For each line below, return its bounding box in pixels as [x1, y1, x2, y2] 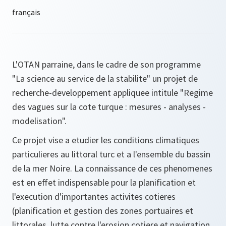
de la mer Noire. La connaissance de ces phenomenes [12, 162, 212, 174]
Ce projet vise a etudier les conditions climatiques [12, 134, 199, 146]
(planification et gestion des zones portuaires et [12, 205, 193, 216]
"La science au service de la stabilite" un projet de [12, 73, 198, 84]
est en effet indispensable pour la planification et [12, 177, 196, 188]
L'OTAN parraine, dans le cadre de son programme [12, 59, 201, 70]
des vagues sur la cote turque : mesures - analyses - [12, 101, 206, 112]
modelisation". [12, 115, 67, 127]
